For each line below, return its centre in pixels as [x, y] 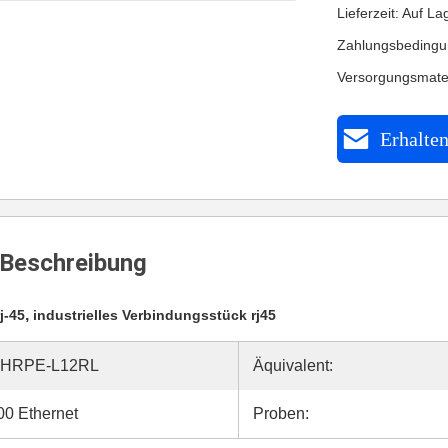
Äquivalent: [293, 365]
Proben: [281, 413]
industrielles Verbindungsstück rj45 [154, 315]
